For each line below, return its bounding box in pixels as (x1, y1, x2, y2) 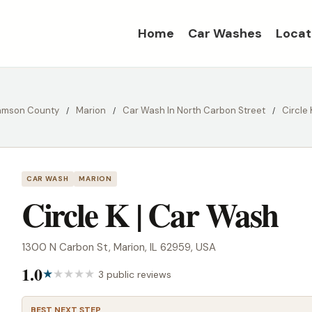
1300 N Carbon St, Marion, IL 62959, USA (21, 240, 216, 254)
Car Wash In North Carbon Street (123, 104, 265, 116)
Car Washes (188, 25, 262, 42)
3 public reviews (97, 267, 171, 281)
